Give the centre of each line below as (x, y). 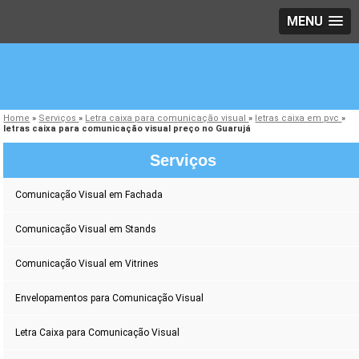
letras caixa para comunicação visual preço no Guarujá (127, 129)
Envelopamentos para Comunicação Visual (110, 298)
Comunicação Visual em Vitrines (87, 264)
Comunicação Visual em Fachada (89, 195)
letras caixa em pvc (298, 119)
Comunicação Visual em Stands (86, 230)
